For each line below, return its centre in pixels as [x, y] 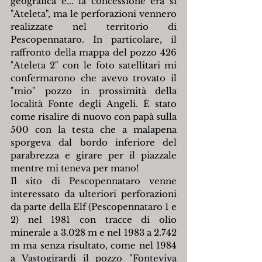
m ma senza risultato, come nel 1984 [94, 246]
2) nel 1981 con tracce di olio [94, 220]
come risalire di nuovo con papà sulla [94, 117]
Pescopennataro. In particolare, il [94, 40]
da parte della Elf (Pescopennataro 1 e [94, 207]
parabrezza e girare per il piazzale [94, 156]
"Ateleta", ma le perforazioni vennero [94, 14]
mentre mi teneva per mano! [75, 168]
